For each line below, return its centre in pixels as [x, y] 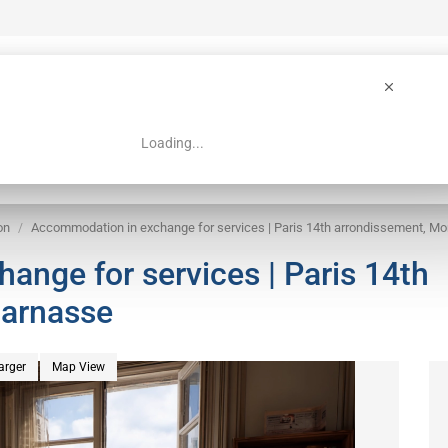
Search [85, 172]
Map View [78, 367]
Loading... [172, 143]
